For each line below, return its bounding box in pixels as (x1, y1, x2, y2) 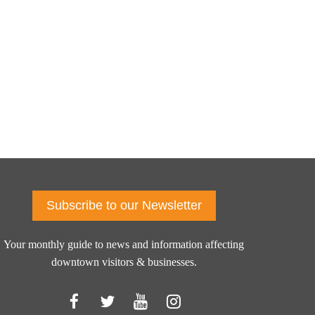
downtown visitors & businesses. (51, 256, 197, 269)
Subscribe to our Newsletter (46, 198, 202, 212)
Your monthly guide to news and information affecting (4, 238, 244, 251)
